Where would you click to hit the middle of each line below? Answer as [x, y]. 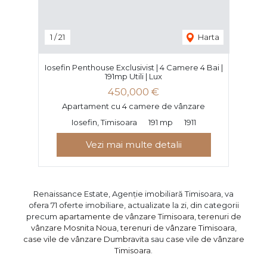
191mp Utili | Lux [133, 76]
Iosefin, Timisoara [104, 122]
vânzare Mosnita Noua [74, 227]
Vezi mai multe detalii [133, 144]
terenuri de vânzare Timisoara [177, 227]
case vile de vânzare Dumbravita [86, 239]
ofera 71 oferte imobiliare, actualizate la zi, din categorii [133, 205]
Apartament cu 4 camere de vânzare [133, 106]
